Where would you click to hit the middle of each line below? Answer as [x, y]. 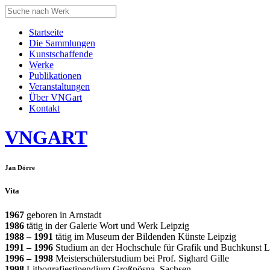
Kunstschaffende [61, 54]
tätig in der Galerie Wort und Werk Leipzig [107, 225]
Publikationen [55, 76]
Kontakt [44, 108]
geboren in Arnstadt [63, 215]
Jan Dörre [20, 168]
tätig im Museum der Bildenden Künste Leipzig [146, 236]
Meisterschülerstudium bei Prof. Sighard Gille [141, 258]
